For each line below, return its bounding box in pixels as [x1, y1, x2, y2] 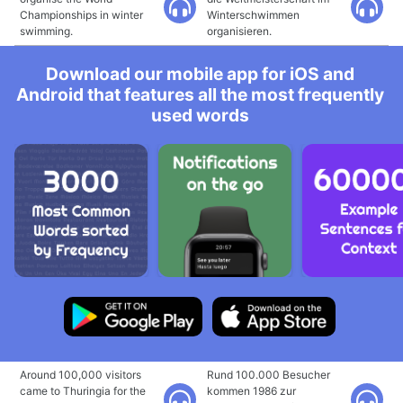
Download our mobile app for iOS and [45, 63, 354, 85]
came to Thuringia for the [20, 384, 146, 398]
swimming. [20, 24, 73, 38]
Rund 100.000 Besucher [207, 368, 330, 381]
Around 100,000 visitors [20, 368, 141, 381]
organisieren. [207, 24, 272, 38]
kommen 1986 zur [207, 384, 296, 398]
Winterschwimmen [207, 8, 300, 22]
